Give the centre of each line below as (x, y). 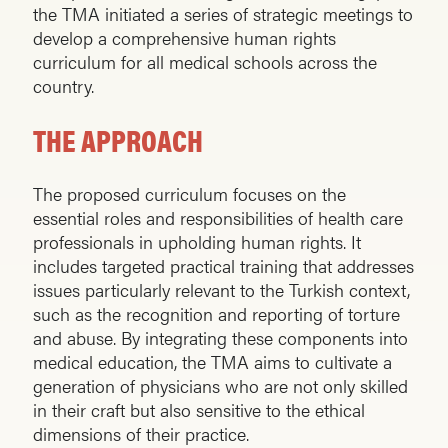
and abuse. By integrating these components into (220, 338)
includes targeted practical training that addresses (223, 266)
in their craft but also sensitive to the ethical (199, 410)
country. (63, 86)
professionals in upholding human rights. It (197, 242)
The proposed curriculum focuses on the (189, 194)
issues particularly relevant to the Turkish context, (221, 290)
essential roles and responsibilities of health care (218, 218)
